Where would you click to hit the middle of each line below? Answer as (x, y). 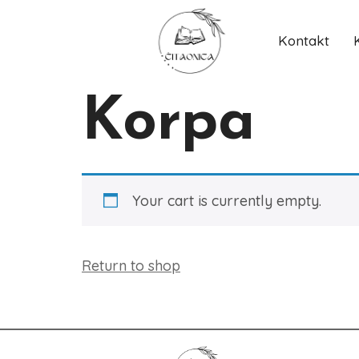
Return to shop (131, 266)
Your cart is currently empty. (227, 201)
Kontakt (303, 41)
